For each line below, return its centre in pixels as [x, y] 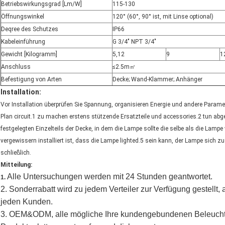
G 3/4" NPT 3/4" [134, 42]
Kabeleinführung [23, 42]
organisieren [132, 105]
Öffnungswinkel [23, 17]
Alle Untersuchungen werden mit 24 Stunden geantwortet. [110, 177]
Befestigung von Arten [31, 80]
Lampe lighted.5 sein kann [136, 141]
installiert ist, [56, 141]
